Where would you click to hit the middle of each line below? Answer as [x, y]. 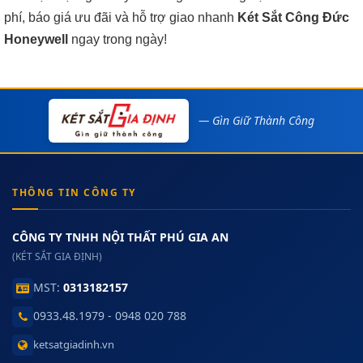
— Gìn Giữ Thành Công [256, 120]
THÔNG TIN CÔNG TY [74, 192]
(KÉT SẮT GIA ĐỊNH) [57, 256]
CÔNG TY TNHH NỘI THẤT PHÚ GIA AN [120, 237]
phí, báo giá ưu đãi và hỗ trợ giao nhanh [121, 17]
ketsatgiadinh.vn [74, 344]
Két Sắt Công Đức [293, 17]
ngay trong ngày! [117, 39]
